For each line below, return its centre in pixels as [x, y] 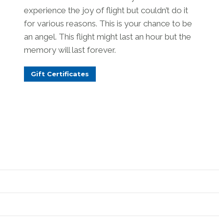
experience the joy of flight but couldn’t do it [106, 10]
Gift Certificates [60, 74]
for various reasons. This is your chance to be [108, 23]
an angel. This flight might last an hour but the [108, 36]
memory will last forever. [70, 50]
